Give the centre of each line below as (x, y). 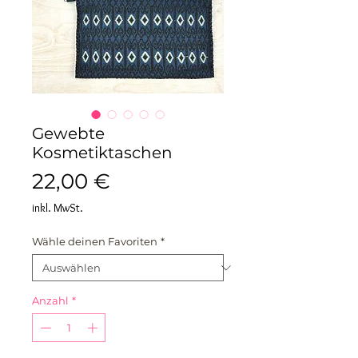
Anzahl (50, 300)
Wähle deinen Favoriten (95, 241)
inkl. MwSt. (58, 208)
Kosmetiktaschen (102, 153)
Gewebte (68, 133)
